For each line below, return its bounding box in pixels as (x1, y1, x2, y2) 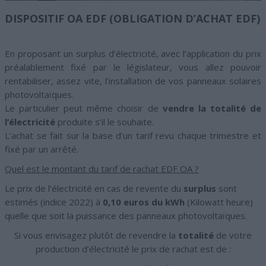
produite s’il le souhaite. (55, 115, 154, 128)
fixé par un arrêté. (5, 142, 78, 155)
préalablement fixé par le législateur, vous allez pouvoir (5, 61, 261, 73)
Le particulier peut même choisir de (5, 102, 163, 114)
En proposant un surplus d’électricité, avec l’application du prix (5, 47, 261, 59)
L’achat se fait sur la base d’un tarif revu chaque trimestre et (5, 129, 261, 141)
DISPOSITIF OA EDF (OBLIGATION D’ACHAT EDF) (5, 11, 260, 26)
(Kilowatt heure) (185, 195, 253, 208)
